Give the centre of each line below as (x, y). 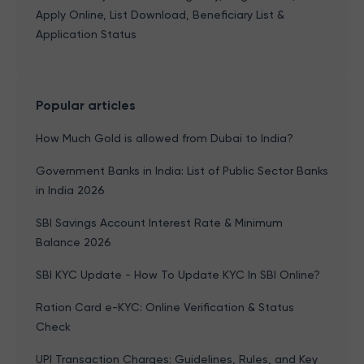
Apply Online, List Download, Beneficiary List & (160, 15)
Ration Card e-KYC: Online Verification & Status (165, 307)
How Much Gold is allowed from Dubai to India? (165, 138)
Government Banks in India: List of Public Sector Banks (182, 171)
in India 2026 (70, 190)
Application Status (86, 34)
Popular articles (86, 105)
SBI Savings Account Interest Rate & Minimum (159, 223)
